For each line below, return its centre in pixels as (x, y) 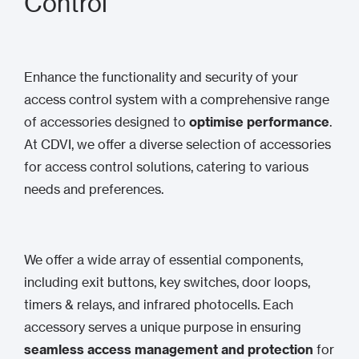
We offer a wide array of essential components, (163, 259)
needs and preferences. (94, 189)
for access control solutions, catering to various (166, 166)
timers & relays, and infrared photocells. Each (159, 304)
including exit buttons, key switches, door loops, (167, 282)
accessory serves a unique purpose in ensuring (163, 327)
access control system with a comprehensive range (177, 99)
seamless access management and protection (169, 349)
